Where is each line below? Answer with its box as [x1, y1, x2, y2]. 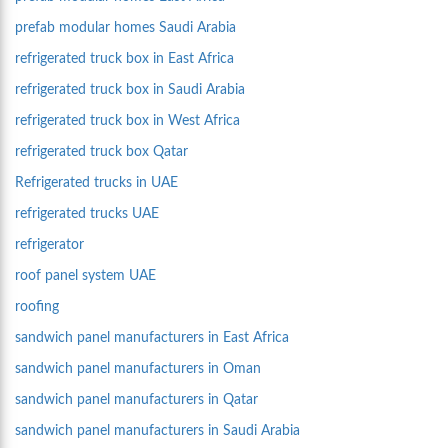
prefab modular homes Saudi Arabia [15, 21, 236, 35]
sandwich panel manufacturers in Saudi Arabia [15, 424, 300, 438]
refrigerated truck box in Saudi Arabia [15, 83, 245, 97]
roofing [15, 300, 59, 314]
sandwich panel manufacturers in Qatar [15, 393, 258, 407]
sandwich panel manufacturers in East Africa [15, 331, 289, 345]
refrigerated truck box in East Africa [15, 52, 234, 66]
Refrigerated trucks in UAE [15, 176, 178, 190]
